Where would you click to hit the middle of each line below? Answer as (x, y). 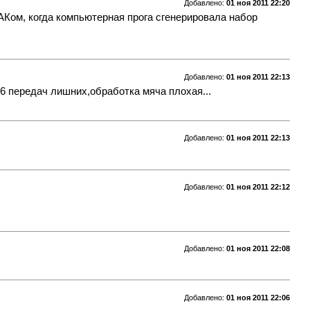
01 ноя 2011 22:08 (258, 249)
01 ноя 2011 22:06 (258, 298)
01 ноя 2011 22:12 (258, 187)
